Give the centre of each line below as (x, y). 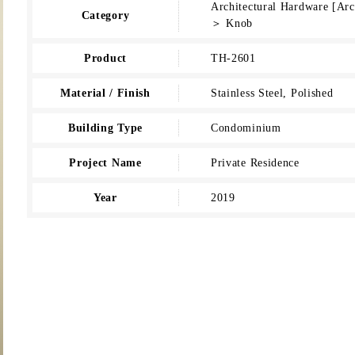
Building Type (105, 128)
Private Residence (255, 163)
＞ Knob (232, 23)
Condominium (246, 128)
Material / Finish (105, 93)
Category (105, 15)
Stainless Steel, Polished (272, 93)
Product (105, 58)
